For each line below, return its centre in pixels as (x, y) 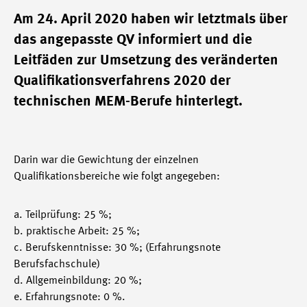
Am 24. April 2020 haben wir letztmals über (151, 20)
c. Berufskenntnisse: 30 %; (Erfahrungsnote (117, 248)
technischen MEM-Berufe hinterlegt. (128, 102)
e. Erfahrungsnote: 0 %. (70, 297)
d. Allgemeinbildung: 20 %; (78, 281)
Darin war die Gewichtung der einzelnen (106, 160)
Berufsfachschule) (57, 265)
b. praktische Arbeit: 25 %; (77, 232)
